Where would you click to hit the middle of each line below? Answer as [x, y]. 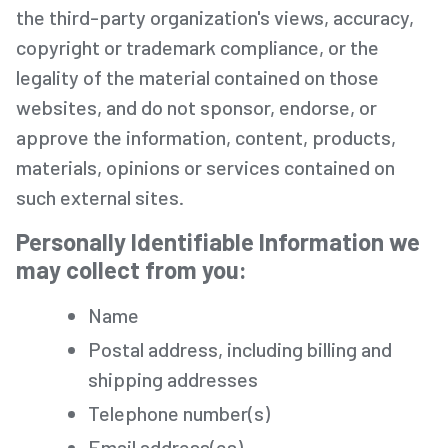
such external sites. [100, 196]
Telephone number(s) [179, 412]
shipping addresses [173, 378]
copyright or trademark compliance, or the [197, 46]
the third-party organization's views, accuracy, [215, 16]
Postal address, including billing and [240, 348]
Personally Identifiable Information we [218, 241]
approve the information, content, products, [206, 136]
